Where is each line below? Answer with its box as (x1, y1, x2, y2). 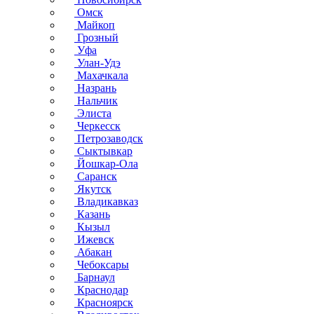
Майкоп (74, 19, 115, 31)
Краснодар (74, 284, 128, 296)
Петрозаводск (74, 132, 143, 144)
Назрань (74, 82, 116, 94)
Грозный (74, 32, 118, 43)
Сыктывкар (74, 145, 132, 157)
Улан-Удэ (74, 57, 121, 69)
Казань (74, 208, 110, 220)
